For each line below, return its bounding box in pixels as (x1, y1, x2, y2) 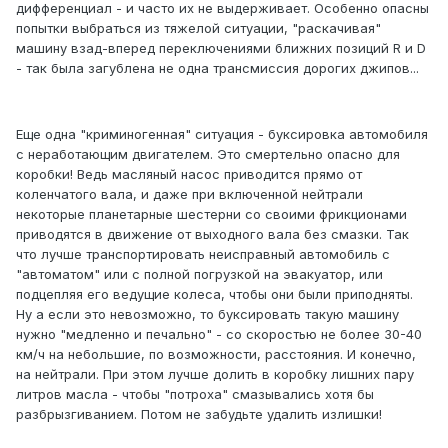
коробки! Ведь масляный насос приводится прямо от (16, 166, 362, 183)
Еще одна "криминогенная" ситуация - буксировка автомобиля (16, 126, 428, 143)
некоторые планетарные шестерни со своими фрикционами (16, 206, 407, 223)
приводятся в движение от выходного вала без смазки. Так (16, 226, 409, 243)
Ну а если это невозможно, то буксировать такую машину (16, 306, 399, 323)
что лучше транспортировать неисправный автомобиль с (16, 246, 390, 263)
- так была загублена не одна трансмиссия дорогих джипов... (16, 60, 419, 77)
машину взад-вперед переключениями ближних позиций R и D (16, 40, 426, 57)
